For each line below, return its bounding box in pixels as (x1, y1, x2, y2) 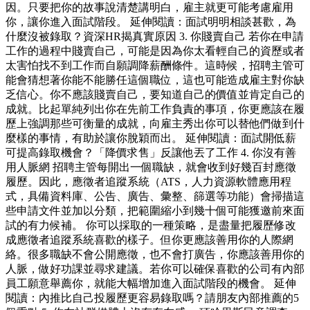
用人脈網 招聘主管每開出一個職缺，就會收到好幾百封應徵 (6, 161, 296, 174)
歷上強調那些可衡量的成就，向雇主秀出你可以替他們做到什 (6, 118, 304, 130)
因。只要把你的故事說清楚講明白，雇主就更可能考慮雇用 (6, 1, 293, 14)
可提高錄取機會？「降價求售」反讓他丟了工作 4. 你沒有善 (6, 147, 296, 159)
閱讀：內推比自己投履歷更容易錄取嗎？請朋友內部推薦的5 (6, 292, 299, 304)
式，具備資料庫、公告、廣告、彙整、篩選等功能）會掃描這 (6, 190, 304, 203)
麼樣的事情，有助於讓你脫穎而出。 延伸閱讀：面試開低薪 (6, 132, 296, 145)
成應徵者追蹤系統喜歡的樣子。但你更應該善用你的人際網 (6, 234, 293, 246)
